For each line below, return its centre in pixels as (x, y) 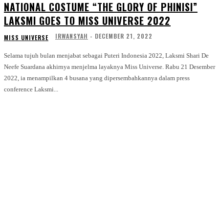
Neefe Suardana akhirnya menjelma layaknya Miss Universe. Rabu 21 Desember (109, 67)
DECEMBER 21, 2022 (124, 36)
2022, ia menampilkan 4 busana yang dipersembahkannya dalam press (97, 78)
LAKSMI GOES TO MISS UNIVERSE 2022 (87, 21)
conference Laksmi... (31, 89)
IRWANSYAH (72, 36)
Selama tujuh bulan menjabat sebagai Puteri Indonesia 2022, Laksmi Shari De (106, 56)
